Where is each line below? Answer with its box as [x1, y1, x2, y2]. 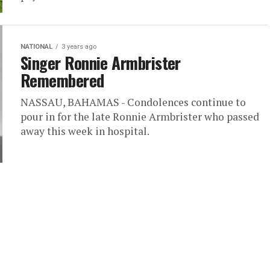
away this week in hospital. [20, 124, 151, 138]
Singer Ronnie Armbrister [20, 51, 181, 75]
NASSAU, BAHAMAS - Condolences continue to [20, 95, 246, 109]
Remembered [20, 68, 104, 92]
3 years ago [61, 43, 96, 51]
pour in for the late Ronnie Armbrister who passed [20, 110, 259, 124]
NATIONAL [20, 43, 52, 51]
